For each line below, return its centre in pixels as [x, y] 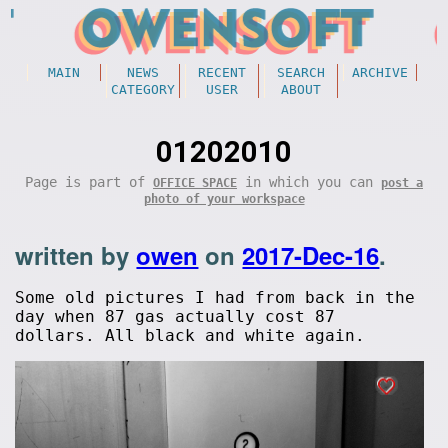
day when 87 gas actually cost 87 [175, 316]
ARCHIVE [379, 72]
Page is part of [89, 182]
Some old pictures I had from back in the [215, 297]
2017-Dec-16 [311, 255]
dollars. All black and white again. [190, 335]
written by [76, 255]
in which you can [309, 182]
